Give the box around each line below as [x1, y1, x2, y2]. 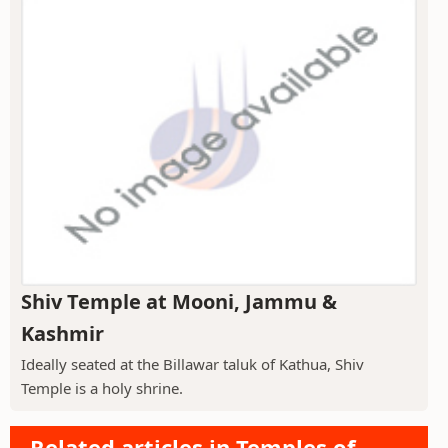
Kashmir [21, 319, 104, 347]
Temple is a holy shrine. [21, 377, 183, 398]
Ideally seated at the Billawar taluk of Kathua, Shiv [21, 353, 364, 374]
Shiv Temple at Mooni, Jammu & [21, 287, 337, 315]
